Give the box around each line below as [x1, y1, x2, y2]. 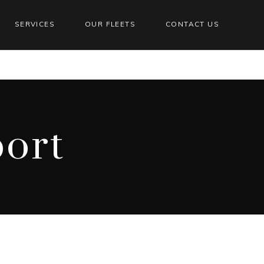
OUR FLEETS [84, 19, 136, 28]
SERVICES [14, 19, 55, 28]
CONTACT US [165, 19, 219, 28]
